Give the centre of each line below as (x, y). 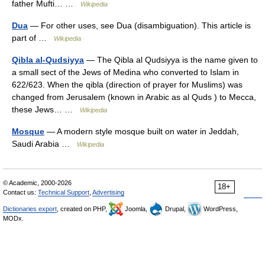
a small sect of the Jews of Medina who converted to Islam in (125, 72)
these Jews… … (46, 109)
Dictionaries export (30, 209)
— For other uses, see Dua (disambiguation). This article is (139, 25)
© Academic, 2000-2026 (37, 183)
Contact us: (20, 192)
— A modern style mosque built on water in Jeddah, (142, 131)
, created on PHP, (83, 209)
